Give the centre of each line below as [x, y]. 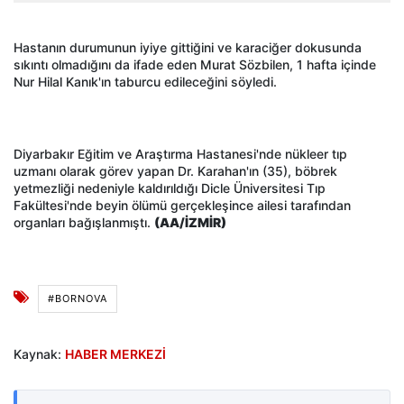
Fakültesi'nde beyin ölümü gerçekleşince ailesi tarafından [182, 206]
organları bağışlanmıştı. [84, 223]
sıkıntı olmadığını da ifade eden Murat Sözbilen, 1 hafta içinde [195, 65]
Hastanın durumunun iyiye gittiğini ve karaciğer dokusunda [188, 48]
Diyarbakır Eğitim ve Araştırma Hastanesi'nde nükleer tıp [180, 154]
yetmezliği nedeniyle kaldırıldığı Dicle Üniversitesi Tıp [170, 188]
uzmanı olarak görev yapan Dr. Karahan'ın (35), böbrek [175, 171]
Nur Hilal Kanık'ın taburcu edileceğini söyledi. [145, 82]
